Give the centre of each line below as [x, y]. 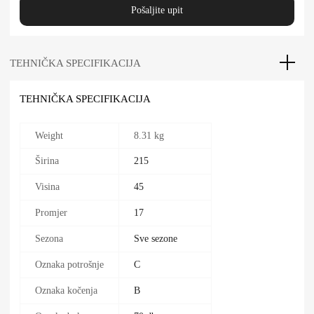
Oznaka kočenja [66, 291]
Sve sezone [156, 239]
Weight [49, 136]
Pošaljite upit [157, 10]
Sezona [49, 239]
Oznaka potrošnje [69, 265]
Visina [47, 187]
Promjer [51, 213]
